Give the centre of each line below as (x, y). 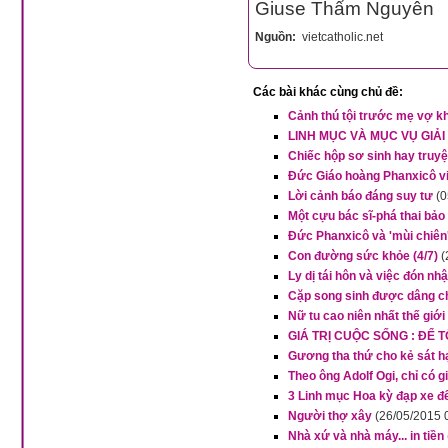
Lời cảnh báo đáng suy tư (360, 196)
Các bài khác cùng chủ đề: (328, 92)
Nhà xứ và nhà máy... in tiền (366, 436)
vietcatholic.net (341, 37)
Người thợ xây (330, 416)
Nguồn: (277, 37)
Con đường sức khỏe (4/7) (363, 256)
